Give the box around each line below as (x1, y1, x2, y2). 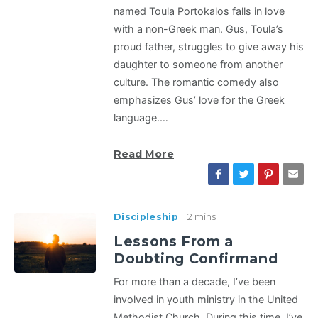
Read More (114, 148, 174, 161)
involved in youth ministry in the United (114, 293, 298, 306)
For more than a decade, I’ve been (114, 275, 275, 288)
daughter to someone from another (114, 58, 283, 71)
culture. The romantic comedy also (114, 76, 279, 89)
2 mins (187, 212, 216, 223)
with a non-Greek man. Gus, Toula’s (114, 23, 283, 35)
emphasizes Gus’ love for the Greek (114, 94, 285, 106)
